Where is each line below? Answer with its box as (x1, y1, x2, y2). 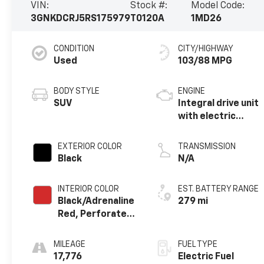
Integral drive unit (178, 98, 259, 108)
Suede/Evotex (58, 222, 123, 232)
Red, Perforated (58, 209, 133, 219)
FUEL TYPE (178, 240, 218, 249)
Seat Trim (58, 235, 102, 245)
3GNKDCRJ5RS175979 (31, 14, 131, 24)
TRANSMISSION (178, 142, 236, 151)
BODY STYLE (54, 87, 100, 95)
